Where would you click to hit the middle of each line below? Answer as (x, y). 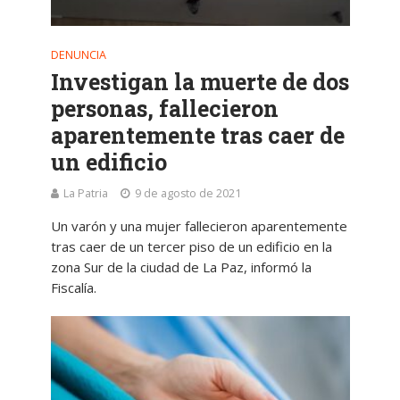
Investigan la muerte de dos (200, 82)
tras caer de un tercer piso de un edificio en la (191, 247)
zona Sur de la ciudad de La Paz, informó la (181, 267)
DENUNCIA (78, 55)
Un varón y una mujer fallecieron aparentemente (199, 226)
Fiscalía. (73, 288)
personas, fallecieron (164, 109)
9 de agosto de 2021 (187, 194)
